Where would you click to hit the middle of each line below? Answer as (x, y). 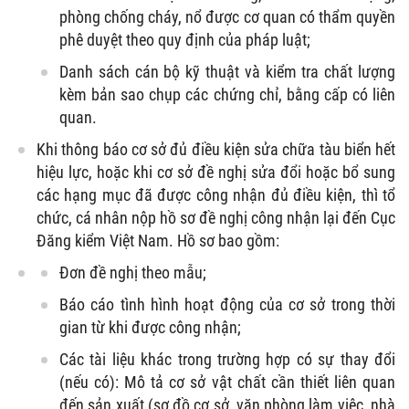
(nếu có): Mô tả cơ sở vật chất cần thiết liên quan (227, 383)
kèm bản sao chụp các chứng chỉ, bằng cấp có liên (227, 95)
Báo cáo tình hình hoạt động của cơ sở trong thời (227, 305)
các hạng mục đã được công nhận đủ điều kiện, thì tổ (216, 195)
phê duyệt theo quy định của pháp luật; (185, 40)
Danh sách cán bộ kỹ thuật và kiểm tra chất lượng (227, 72)
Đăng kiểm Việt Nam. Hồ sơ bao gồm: (158, 241)
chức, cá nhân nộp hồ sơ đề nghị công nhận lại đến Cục (216, 218)
